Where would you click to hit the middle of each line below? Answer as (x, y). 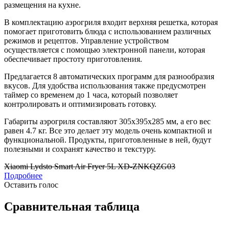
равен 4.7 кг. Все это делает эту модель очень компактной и (108, 131)
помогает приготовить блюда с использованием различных (108, 32)
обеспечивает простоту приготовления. (73, 59)
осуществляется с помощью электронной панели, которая (105, 50)
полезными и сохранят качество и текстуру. (80, 149)
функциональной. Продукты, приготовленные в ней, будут (108, 140)
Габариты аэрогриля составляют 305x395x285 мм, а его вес (107, 122)
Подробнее (23, 176)
